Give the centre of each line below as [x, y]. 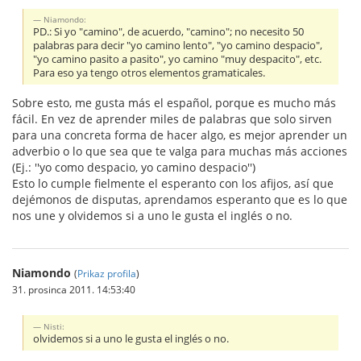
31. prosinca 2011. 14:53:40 [74, 289]
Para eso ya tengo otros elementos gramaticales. [149, 73]
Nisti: [54, 326]
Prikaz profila [107, 273]
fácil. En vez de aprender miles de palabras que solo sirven [172, 118]
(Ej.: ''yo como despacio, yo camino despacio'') [134, 167]
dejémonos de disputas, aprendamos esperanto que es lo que [180, 199]
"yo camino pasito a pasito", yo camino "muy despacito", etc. [178, 59]
